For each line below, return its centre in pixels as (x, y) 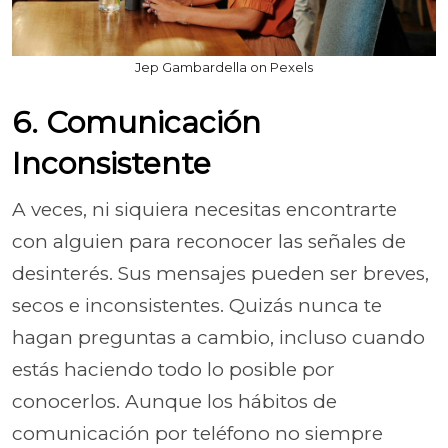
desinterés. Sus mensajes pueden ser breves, (220, 273)
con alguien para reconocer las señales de (209, 241)
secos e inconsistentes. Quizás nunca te (197, 305)
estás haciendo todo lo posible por (173, 369)
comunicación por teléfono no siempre (197, 433)
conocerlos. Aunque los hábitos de (174, 401)
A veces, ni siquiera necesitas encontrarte (204, 209)
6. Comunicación (136, 122)
